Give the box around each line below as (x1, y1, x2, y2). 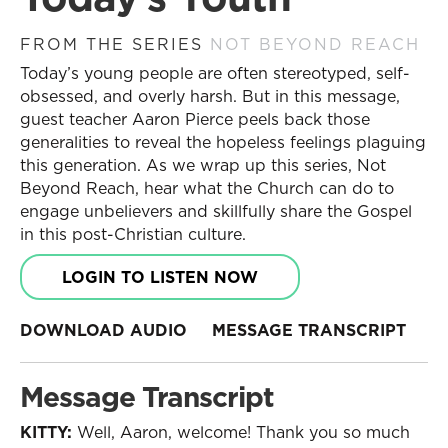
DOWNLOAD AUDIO (20, 319, 187, 341)
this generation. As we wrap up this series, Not (20, 154, 386, 176)
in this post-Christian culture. (20, 223, 246, 245)
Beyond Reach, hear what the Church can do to (20, 177, 394, 199)
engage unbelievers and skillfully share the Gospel (20, 200, 412, 222)
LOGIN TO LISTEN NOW (62, 266, 258, 288)
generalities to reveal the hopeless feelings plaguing (20, 131, 426, 153)
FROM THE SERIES (20, 33, 210, 55)
